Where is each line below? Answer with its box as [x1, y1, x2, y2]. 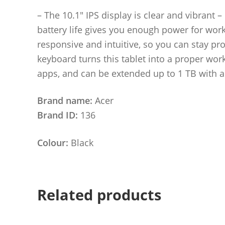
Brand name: [37, 94, 92, 107]
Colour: [37, 136, 71, 149]
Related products [37, 185, 161, 205]
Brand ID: [37, 109, 78, 122]
